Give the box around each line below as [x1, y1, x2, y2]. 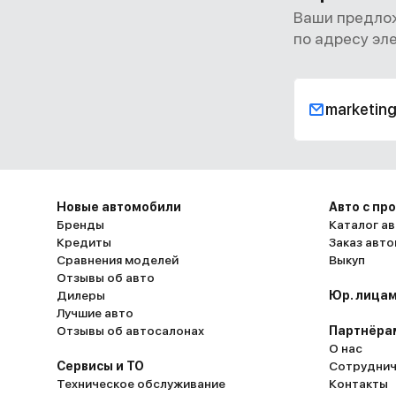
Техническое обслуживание [57, 377, 225, 391]
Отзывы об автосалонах [57, 324, 204, 338]
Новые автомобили [57, 200, 181, 214]
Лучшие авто [57, 306, 133, 320]
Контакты [329, 377, 388, 391]
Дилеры [57, 288, 105, 302]
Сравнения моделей [57, 253, 179, 267]
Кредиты [57, 235, 111, 249]
